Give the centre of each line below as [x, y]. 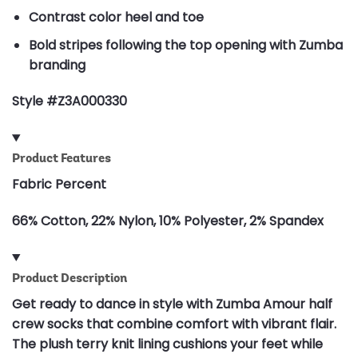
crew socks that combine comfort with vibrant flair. [174, 324]
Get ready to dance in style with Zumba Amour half [172, 304]
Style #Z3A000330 [70, 101]
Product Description [70, 277]
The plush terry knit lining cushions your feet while [167, 344]
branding [57, 65]
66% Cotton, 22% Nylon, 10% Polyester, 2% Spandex [168, 221]
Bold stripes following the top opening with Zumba [185, 45]
